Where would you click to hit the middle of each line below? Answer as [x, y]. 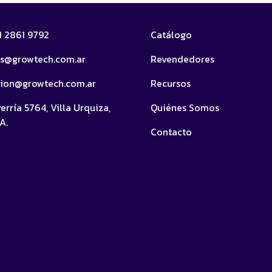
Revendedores [182, 59]
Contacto [171, 132]
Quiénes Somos [185, 107]
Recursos [171, 83]
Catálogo [171, 35]
